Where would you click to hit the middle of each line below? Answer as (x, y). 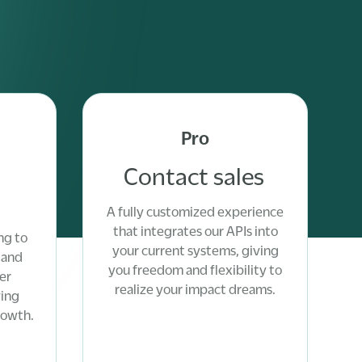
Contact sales (194, 176)
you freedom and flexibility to (196, 270)
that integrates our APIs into (195, 231)
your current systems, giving (195, 250)
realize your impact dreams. (196, 289)
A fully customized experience (196, 212)
